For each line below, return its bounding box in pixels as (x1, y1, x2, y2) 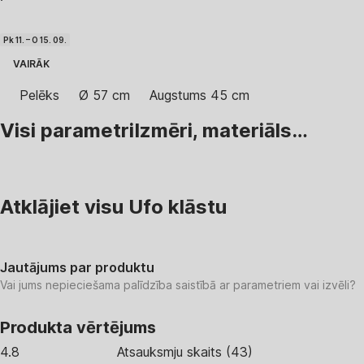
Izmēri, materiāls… (134, 118, 308, 142)
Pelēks (19, 87, 59, 103)
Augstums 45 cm (149, 87, 249, 103)
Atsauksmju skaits (117, 343, 222, 360)
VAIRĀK (13, 58, 50, 70)
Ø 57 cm (79, 87, 130, 103)
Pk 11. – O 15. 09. (3, 35, 67, 45)
